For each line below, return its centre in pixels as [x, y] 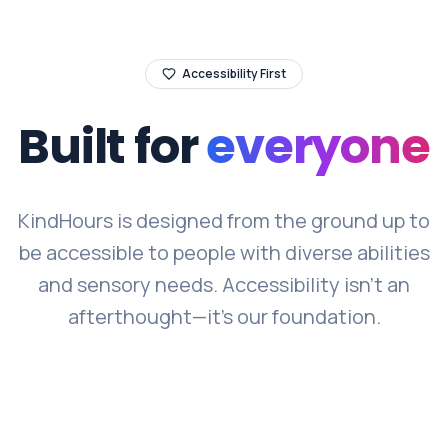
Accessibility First [234, 73]
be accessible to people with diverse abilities [224, 252]
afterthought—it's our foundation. [224, 316]
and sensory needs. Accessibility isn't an [224, 284]
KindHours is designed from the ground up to [224, 220]
